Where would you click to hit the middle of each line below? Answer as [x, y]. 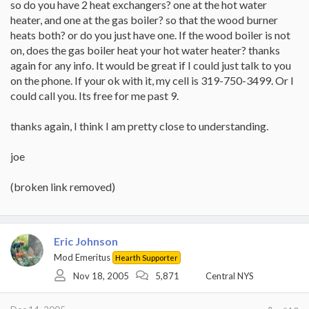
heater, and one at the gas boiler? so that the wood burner [144, 20]
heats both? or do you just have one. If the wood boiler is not [150, 35]
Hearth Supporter [147, 258]
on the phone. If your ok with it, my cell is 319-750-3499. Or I [152, 80]
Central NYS [230, 276]
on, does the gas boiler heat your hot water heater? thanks [145, 50]
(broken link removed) [63, 187]
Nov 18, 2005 [101, 276]
